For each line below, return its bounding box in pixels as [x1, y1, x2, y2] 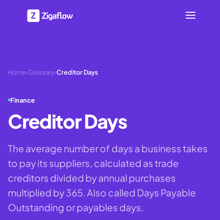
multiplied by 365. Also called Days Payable [8, 186, 196, 198]
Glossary [28, 68, 55, 76]
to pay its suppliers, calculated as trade [8, 157, 179, 169]
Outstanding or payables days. [8, 201, 143, 213]
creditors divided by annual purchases [8, 171, 176, 184]
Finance [10, 96, 35, 104]
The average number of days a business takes [8, 142, 208, 154]
